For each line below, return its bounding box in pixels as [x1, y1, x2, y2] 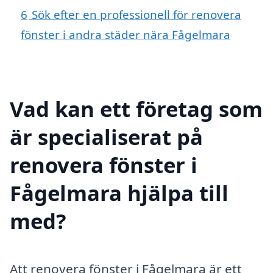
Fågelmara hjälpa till [10, 178, 229, 207]
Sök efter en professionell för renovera [32, 7, 241, 23]
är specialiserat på [10, 122, 203, 151]
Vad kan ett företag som [10, 94, 263, 123]
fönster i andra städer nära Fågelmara [21, 27, 230, 43]
